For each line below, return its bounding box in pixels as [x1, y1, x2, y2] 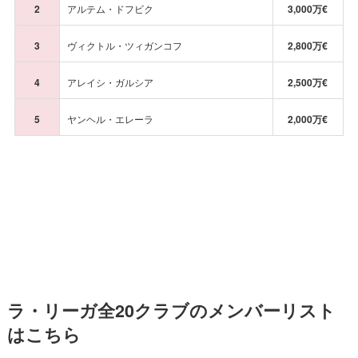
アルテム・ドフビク [66, 2, 153, 15]
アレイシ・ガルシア [66, 75, 153, 89]
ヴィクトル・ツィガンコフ [66, 38, 182, 52]
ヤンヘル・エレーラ [66, 112, 153, 125]
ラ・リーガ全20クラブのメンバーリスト [6, 297, 336, 323]
